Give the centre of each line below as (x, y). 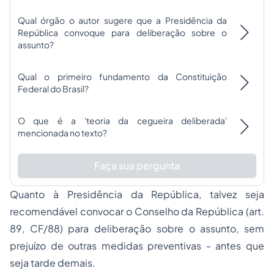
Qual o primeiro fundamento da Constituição (122, 77)
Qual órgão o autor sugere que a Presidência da (122, 20)
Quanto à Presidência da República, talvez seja (137, 194)
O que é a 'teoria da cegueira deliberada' (122, 121)
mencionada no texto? (62, 133)
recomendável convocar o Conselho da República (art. (137, 212)
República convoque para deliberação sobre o (122, 33)
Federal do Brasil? (53, 89)
